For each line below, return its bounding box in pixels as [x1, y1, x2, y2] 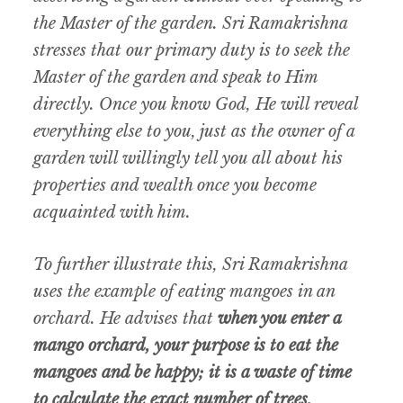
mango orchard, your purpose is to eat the [33, 336, 339, 356]
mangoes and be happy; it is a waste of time [33, 363, 353, 383]
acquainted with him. [33, 202, 192, 223]
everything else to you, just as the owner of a [33, 121, 355, 142]
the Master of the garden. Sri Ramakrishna [33, 13, 348, 34]
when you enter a [218, 309, 342, 329]
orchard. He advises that [33, 309, 219, 329]
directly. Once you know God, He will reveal [33, 94, 359, 115]
